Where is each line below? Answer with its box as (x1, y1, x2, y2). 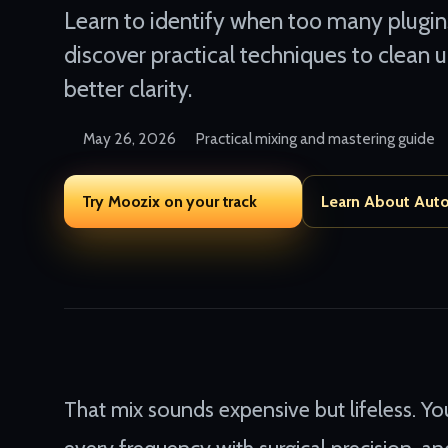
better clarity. (64, 74, 192, 103)
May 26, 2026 (83, 129, 177, 149)
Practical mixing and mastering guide (195, 129, 436, 149)
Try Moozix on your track (81, 191, 257, 211)
